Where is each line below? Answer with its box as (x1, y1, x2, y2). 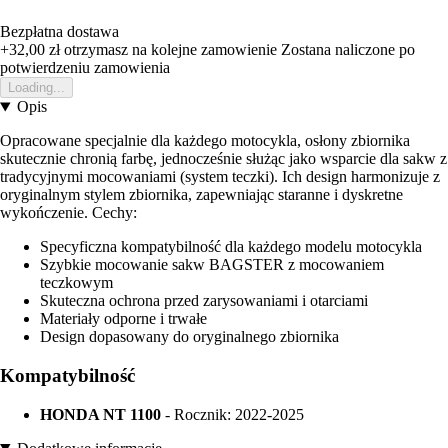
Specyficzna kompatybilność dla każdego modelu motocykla (40, 238, 422, 256)
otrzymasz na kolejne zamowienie (60, 41, 277, 59)
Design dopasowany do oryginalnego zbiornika (40, 328, 339, 346)
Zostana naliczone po (281, 41, 415, 59)
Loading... (8, 80, 65, 96)
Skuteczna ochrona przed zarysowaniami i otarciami (40, 292, 368, 310)
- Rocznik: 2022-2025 (161, 405, 304, 423)
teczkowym (40, 274, 113, 292)
